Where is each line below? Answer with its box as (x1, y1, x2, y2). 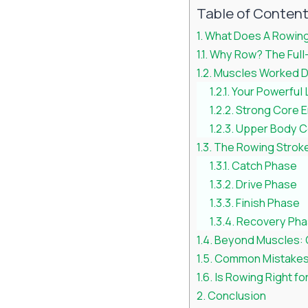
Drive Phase (236, 177, 298, 192)
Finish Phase (236, 195, 300, 211)
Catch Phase (232, 158, 298, 174)
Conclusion (208, 288, 267, 304)
